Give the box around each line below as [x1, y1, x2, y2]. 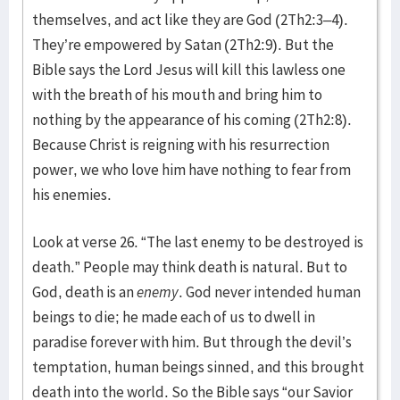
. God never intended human [179, 281, 361, 302]
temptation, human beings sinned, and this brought [32, 356, 364, 377]
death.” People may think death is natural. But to [32, 256, 347, 277]
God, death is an [32, 281, 137, 302]
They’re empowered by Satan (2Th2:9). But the [32, 34, 334, 54]
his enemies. [32, 184, 112, 204]
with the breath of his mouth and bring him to [32, 84, 322, 104]
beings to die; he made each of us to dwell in [32, 306, 315, 327]
